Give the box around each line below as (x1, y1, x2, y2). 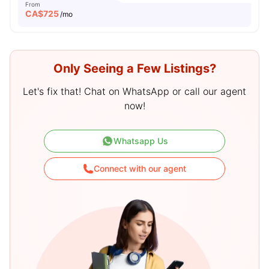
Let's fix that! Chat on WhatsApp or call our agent (23, 85, 246, 97)
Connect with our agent (94, 163, 186, 174)
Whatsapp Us (113, 136, 168, 146)
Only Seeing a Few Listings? (53, 61, 216, 76)
